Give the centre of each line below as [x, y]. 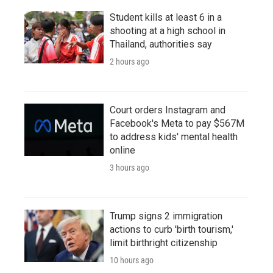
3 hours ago [129, 168]
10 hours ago [132, 261]
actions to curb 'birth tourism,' [172, 230]
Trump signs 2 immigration [166, 216]
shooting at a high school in [168, 31]
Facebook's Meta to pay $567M [177, 124]
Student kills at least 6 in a [166, 18]
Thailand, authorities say [161, 44]
